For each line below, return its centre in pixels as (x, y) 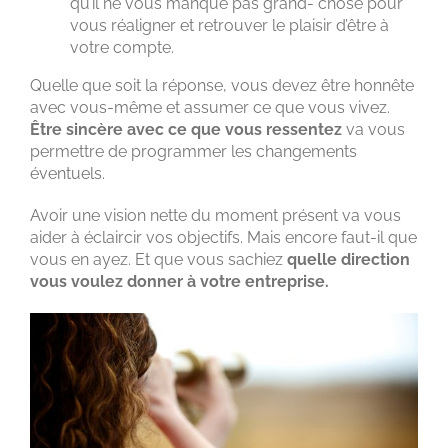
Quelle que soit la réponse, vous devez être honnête (222, 86)
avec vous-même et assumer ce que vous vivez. (210, 108)
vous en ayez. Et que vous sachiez (158, 260)
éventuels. (67, 174)
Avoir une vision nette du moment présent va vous (215, 216)
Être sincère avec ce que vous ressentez (186, 130)
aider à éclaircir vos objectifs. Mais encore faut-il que (223, 238)
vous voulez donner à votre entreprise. (179, 282)
